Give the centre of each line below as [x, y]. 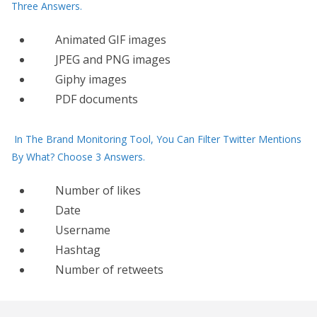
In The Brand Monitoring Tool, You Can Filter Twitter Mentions [158, 139]
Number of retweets [109, 270]
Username [83, 230]
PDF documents [97, 99]
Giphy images [91, 79]
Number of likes [98, 190]
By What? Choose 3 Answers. [78, 157]
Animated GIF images [111, 40]
